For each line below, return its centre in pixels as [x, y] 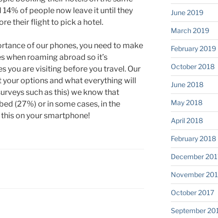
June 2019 [187, 13]
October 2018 [192, 67]
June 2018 [187, 85]
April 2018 [187, 121]
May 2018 [186, 103]
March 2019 [190, 31]
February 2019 [193, 49]
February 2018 [193, 139]
